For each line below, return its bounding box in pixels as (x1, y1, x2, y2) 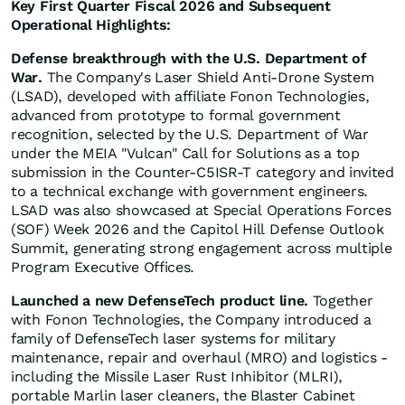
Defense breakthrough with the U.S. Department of (11, 50, 367, 68)
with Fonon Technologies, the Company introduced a (11, 311, 372, 329)
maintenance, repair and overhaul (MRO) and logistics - (11, 349, 388, 367)
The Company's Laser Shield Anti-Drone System (42, 69, 374, 87)
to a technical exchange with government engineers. (11, 183, 369, 201)
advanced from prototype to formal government (11, 107, 341, 125)
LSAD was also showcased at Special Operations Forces (11, 202, 391, 220)
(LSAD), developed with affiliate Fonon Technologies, (11, 88, 370, 106)
